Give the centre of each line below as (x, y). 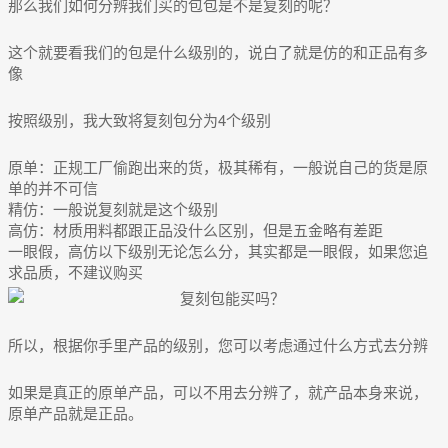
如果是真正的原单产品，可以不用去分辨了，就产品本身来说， (218, 392)
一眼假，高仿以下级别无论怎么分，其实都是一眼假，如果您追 (218, 251)
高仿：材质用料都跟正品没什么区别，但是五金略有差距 (195, 230)
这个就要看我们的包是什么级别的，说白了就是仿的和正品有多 (218, 52)
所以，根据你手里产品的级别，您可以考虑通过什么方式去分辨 (218, 345)
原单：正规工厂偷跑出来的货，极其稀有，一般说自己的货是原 (218, 167)
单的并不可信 (53, 188)
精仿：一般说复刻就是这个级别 (113, 209)
